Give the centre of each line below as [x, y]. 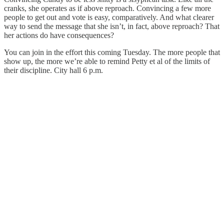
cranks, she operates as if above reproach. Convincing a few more [107, 8]
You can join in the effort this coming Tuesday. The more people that [112, 52]
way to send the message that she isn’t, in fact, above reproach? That [112, 26]
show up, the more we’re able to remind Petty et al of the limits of [107, 61]
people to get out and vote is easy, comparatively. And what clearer [109, 17]
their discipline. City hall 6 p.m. [53, 70]
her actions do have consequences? [59, 35]
